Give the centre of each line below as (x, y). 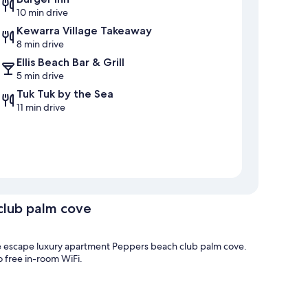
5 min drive (40, 76)
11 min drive (41, 108)
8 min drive (40, 44)
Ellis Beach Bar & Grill (70, 63)
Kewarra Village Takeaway (84, 31)
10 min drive (42, 13)
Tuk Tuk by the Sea (65, 94)
